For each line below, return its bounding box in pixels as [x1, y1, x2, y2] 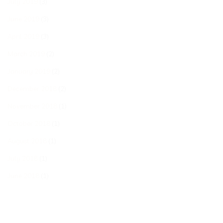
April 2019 [7, 31, 39, 40]
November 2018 [7, 101, 57, 110]
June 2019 [7, 14, 39, 23]
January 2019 [7, 66, 50, 75]
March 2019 [7, 49, 45, 58]
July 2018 [7, 153, 38, 162]
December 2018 [7, 84, 57, 93]
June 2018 [7, 171, 39, 180]
